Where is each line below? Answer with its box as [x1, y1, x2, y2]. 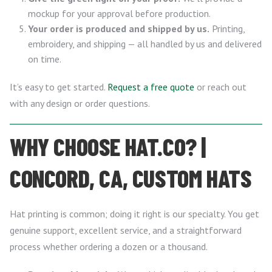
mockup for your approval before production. [28, 7, 211, 19]
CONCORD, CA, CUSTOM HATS [10, 163, 252, 192]
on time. [28, 52, 61, 65]
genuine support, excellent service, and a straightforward [10, 223, 242, 236]
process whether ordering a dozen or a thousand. [10, 240, 208, 253]
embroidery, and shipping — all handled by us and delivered [28, 37, 262, 50]
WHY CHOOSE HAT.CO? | [10, 131, 206, 161]
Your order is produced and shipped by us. [28, 22, 209, 35]
